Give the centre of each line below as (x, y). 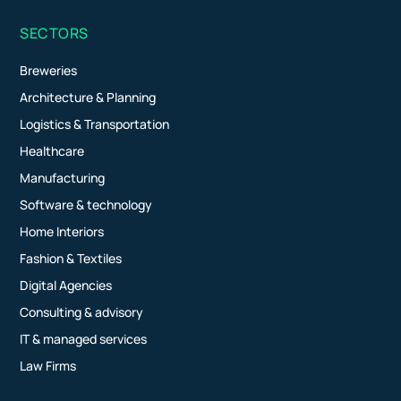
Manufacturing (63, 178)
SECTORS (54, 34)
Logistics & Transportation (95, 124)
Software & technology (86, 205)
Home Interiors (62, 232)
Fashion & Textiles (71, 259)
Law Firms (48, 366)
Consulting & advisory (82, 312)
